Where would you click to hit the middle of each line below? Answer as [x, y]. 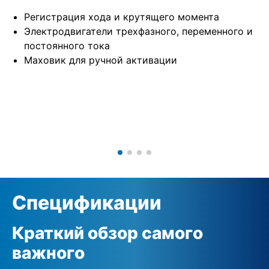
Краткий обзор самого [107, 233]
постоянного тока [67, 45]
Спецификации [87, 202]
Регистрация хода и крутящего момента [122, 17]
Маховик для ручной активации [101, 60]
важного [48, 252]
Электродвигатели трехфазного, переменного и [138, 31]
